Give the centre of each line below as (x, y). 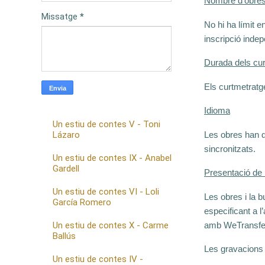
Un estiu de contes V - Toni (106, 124)
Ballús (64, 236)
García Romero (82, 202)
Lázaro (66, 135)
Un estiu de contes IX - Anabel (112, 158)
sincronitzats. (230, 148)
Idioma (217, 111)
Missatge (61, 17)
